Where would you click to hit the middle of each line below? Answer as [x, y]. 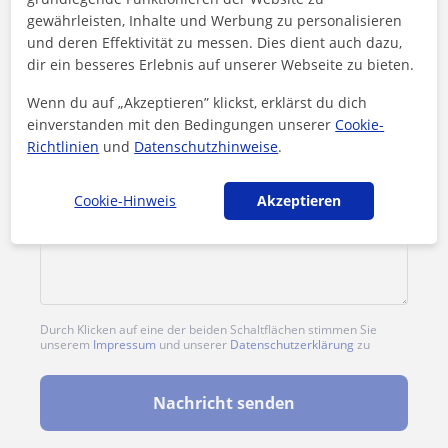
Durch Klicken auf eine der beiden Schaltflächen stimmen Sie [208, 330]
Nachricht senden [223, 403]
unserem [66, 345]
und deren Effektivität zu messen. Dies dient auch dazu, [215, 42]
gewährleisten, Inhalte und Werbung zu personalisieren [215, 20]
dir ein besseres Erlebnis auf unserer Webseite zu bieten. [221, 64]
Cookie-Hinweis [125, 200]
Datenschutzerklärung [292, 345]
